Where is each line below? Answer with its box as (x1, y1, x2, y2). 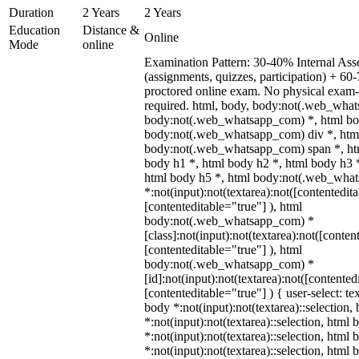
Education (9, 23, 60, 37)
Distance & (83, 23, 139, 37)
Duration (9, 6, 54, 19)
